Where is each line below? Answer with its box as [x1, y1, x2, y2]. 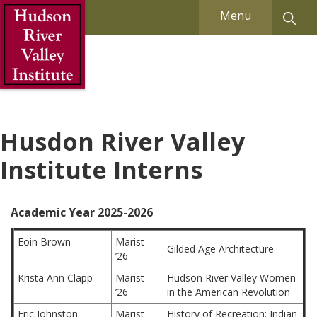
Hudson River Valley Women [167, 271, 296, 284]
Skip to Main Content [5, 5, 101, 18]
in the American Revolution [167, 285, 290, 299]
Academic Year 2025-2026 [11, 204, 153, 220]
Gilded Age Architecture [167, 242, 274, 255]
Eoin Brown [18, 235, 71, 248]
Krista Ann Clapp [18, 271, 93, 284]
